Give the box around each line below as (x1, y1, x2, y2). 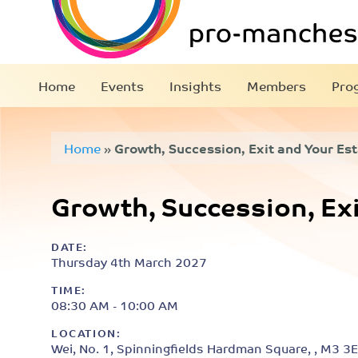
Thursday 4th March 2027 (51, 251, 207, 272)
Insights (169, 74, 221, 97)
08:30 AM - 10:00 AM (51, 294, 178, 316)
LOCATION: (51, 324, 121, 342)
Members (247, 74, 306, 97)
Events (101, 74, 144, 97)
